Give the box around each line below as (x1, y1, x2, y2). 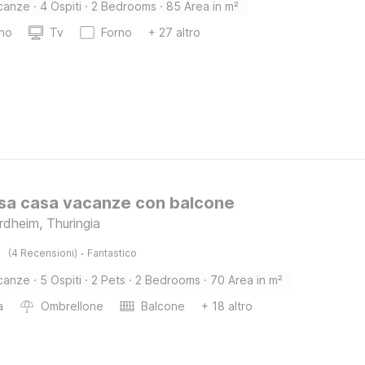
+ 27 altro (148, 25, 201, 39)
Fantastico (87, 247, 138, 259)
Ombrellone (41, 299, 104, 313)
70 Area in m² (210, 273, 284, 287)
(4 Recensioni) (8, 247, 78, 259)
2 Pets (91, 273, 126, 287)
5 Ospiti (40, 273, 82, 287)
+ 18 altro (201, 299, 253, 313)
